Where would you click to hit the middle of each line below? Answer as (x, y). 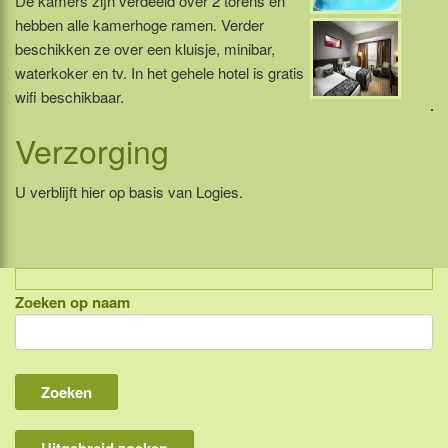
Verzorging (92, 150)
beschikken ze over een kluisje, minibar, (145, 48)
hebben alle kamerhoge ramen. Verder (139, 24)
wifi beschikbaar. (69, 96)
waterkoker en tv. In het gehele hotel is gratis (159, 72)
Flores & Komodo (128, 425)
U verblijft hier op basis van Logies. (129, 191)
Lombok (94, 387)
